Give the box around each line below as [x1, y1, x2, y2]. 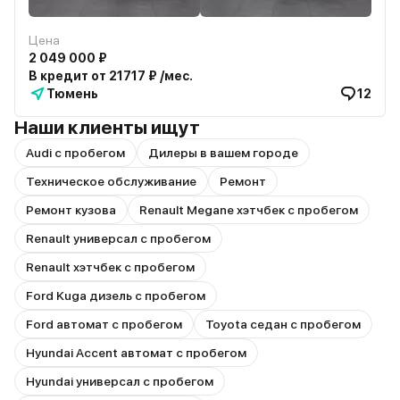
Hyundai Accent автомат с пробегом [26, 346, 246, 360]
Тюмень [46, 87, 98, 101]
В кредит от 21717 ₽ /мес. [29, 69, 193, 83]
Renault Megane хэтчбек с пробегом [139, 203, 358, 217]
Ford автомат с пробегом [26, 317, 182, 331]
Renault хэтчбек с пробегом [26, 260, 195, 274]
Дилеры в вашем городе [148, 146, 298, 160]
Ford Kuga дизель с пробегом [26, 288, 205, 303]
